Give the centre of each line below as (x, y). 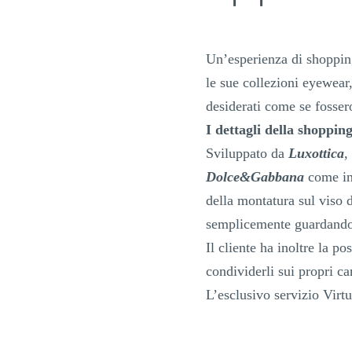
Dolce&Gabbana (255, 176)
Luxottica (316, 153)
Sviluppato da (247, 153)
